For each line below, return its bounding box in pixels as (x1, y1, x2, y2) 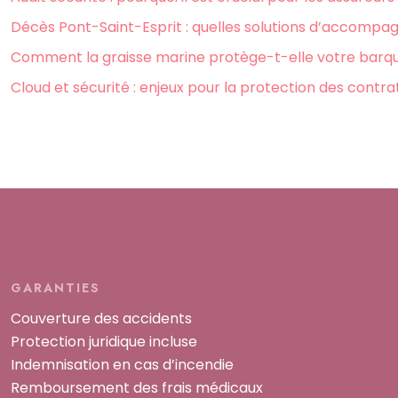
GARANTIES (11, 279, 100, 298)
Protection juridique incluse (11, 331, 197, 353)
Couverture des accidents (11, 308, 192, 330)
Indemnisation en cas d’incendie (11, 354, 234, 376)
